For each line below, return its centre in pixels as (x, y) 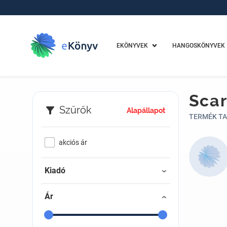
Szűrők (75, 110)
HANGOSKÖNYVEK (198, 46)
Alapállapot (146, 111)
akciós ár (73, 142)
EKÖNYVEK (132, 46)
